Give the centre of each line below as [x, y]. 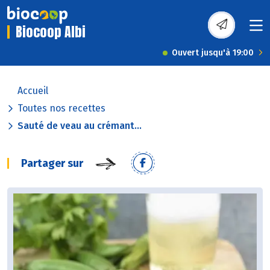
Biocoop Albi [51, 32]
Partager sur [52, 164]
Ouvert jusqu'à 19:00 [213, 53]
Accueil [33, 91]
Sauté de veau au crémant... [80, 126]
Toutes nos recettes [61, 108]
